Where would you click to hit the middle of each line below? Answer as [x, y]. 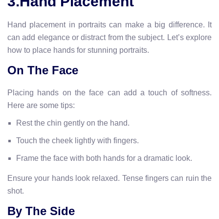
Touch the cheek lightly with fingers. [77, 140]
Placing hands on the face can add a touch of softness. [109, 92]
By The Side [41, 211]
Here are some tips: [41, 105]
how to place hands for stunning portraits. [78, 50]
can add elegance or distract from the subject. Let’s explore [109, 37]
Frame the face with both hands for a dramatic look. [104, 158]
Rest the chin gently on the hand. [73, 123]
